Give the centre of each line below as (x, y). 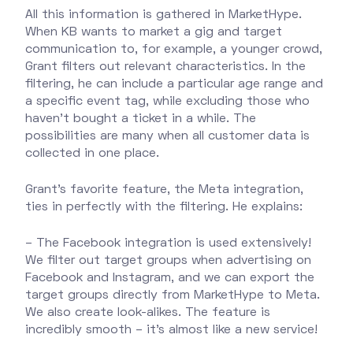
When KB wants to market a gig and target (154, 32)
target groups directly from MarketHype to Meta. (173, 295)
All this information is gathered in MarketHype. (163, 15)
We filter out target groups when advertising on (168, 260)
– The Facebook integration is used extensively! (168, 243)
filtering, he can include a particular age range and (174, 84)
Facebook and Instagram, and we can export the (170, 278)
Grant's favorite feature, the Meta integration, (164, 190)
